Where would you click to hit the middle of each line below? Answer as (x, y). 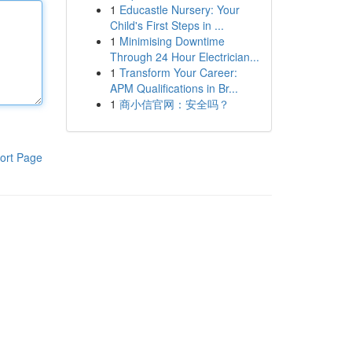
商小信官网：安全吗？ (174, 104)
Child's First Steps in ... (167, 25)
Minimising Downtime (172, 41)
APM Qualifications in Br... (174, 88)
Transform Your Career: (178, 72)
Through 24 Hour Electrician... (184, 57)
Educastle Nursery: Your (179, 9)
